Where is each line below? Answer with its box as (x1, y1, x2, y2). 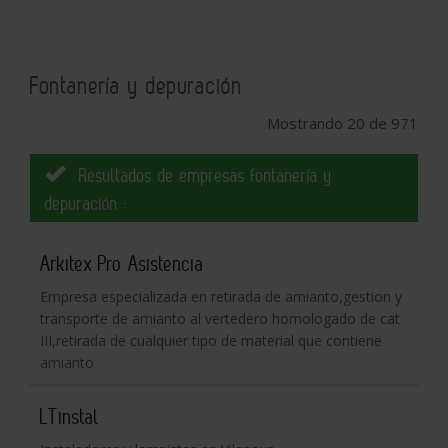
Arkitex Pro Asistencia (40, 251, 204, 276)
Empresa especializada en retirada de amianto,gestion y (40, 287, 402, 306)
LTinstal (40, 404, 99, 429)
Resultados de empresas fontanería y (73, 164, 332, 187)
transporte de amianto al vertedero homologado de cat (40, 309, 400, 328)
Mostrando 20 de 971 (267, 113, 418, 133)
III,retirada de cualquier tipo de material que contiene (40, 331, 382, 350)
